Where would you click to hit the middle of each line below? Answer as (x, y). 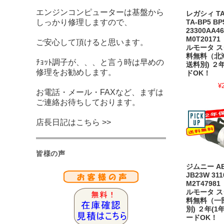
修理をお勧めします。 (76, 72)
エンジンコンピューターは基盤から (100, 12)
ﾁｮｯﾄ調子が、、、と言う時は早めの (100, 62)
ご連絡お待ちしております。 (88, 102)
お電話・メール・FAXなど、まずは (100, 92)
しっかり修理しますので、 (84, 22)
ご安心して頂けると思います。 (92, 42)
